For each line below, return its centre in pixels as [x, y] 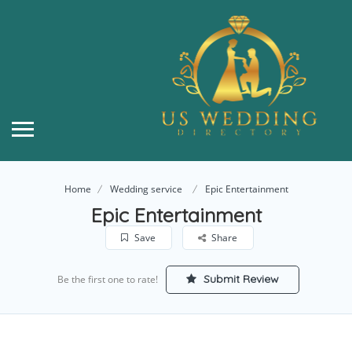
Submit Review [239, 279]
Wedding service [146, 189]
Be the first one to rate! [107, 279]
